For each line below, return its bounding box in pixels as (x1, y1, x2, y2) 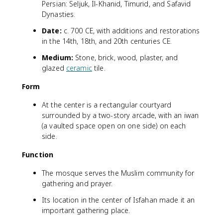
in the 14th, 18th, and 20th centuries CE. (42, 36, 172, 46)
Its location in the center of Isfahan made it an (42, 195, 195, 205)
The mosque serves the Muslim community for (42, 168, 195, 178)
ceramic (66, 63, 92, 73)
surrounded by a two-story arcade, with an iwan (42, 110, 199, 120)
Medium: (42, 52, 73, 62)
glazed (42, 63, 66, 73)
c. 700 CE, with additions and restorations (61, 25, 200, 35)
